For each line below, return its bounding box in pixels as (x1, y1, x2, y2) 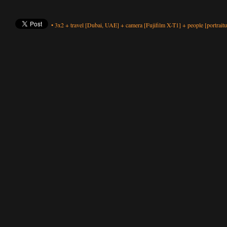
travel (70, 21, 84, 29)
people (187, 21, 203, 29)
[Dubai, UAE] (85, 21, 119, 29)
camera (126, 21, 142, 29)
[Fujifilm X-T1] (144, 21, 181, 29)
